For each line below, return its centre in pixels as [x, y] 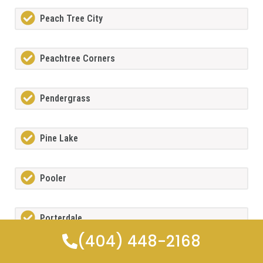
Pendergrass [65, 99]
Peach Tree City [71, 19]
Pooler [53, 178]
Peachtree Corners [77, 59]
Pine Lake [59, 139]
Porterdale [61, 218]
